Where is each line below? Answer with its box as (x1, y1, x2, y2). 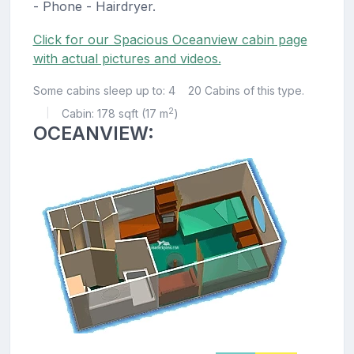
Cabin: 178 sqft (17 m (61, 106, 168, 120)
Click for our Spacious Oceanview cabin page (32, 31, 307, 47)
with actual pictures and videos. (32, 50, 221, 66)
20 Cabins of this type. (187, 83, 304, 97)
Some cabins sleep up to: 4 (32, 83, 175, 97)
